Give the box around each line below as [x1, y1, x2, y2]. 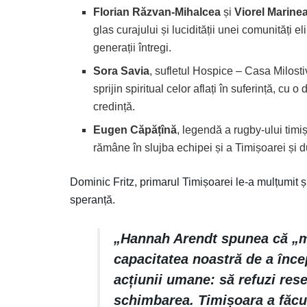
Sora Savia [93, 64, 150, 77]
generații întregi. [93, 41, 172, 53]
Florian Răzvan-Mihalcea [93, 5, 221, 18]
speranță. [70, 193, 115, 206]
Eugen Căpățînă [93, 123, 177, 136]
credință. [93, 100, 136, 112]
